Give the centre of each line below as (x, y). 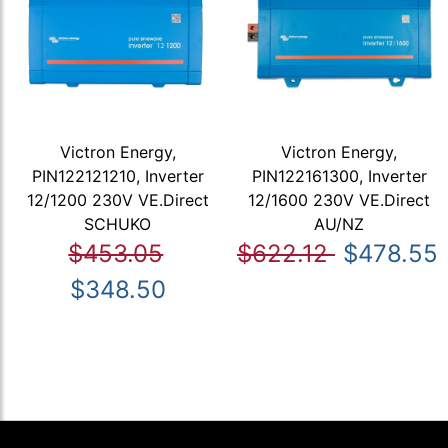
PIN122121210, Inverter (117, 176)
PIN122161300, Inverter (339, 176)
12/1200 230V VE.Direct (117, 200)
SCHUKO (118, 224)
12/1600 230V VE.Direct (339, 200)
